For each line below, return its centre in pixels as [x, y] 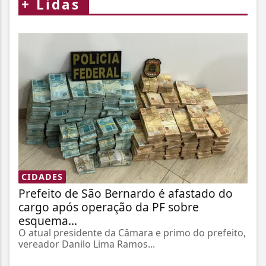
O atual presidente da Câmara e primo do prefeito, [132, 232]
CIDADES [42, 176]
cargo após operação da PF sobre [109, 207]
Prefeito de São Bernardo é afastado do [126, 193]
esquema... [48, 220]
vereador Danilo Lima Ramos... [87, 244]
